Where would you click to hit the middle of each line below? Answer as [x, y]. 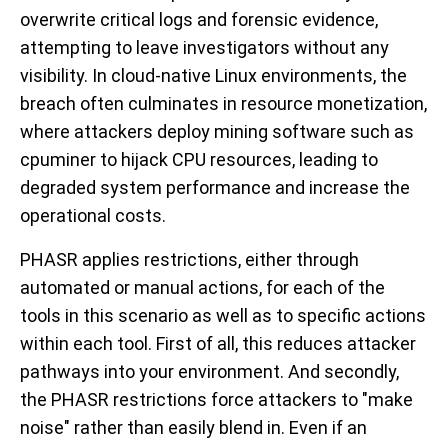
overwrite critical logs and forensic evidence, [199, 20]
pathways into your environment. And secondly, [209, 372]
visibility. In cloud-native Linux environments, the [213, 76]
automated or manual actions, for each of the [202, 288]
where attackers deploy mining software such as [217, 132]
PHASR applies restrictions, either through [189, 260]
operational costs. [93, 216]
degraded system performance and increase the [215, 188]
